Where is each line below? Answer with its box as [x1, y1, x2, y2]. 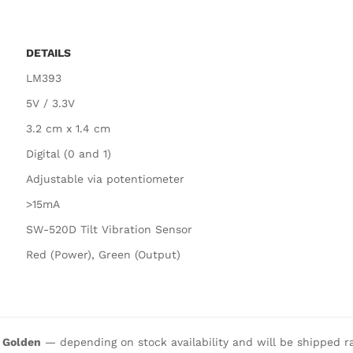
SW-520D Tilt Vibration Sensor [26, 222, 192, 236]
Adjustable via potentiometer [26, 172, 184, 185]
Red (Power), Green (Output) [26, 247, 180, 261]
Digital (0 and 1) [26, 147, 111, 160]
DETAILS [26, 46, 71, 59]
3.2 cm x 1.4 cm [26, 121, 110, 135]
